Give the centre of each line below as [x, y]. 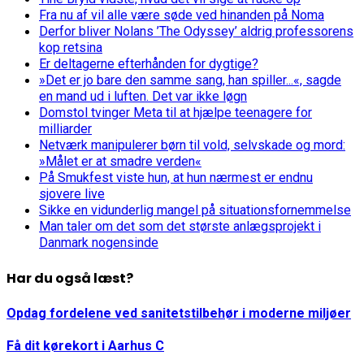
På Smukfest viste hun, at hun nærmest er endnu [176, 178]
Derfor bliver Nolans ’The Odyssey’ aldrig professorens [196, 32]
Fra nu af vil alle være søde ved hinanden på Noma [182, 15]
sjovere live [72, 194]
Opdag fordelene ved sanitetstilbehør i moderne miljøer [179, 313]
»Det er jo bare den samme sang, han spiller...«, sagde [190, 80]
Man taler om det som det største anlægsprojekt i [180, 227]
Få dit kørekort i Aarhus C [85, 346]
